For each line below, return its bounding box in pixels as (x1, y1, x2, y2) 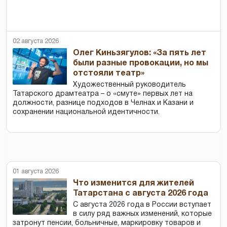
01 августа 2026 (13, 168, 59, 174)
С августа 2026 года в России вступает (73, 201, 212, 208)
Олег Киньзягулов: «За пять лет (73, 49, 207, 57)
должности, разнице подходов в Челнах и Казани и (13, 99, 194, 106)
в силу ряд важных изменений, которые (73, 210, 212, 217)
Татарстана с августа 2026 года (73, 190, 209, 197)
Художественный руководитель (73, 81, 186, 88)
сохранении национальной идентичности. (13, 108, 160, 116)
